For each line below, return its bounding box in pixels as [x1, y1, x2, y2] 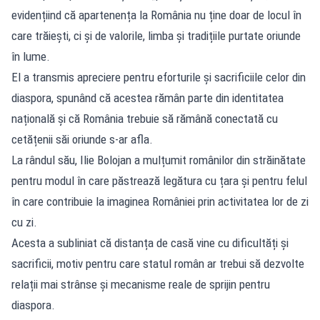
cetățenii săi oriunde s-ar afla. [11, 131, 153, 146]
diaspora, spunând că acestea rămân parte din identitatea [11, 90, 284, 105]
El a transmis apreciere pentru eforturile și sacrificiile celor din [11, 69, 306, 84]
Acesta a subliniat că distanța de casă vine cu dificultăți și [11, 235, 289, 250]
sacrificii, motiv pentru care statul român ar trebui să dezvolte [11, 256, 304, 271]
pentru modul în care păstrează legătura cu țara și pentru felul [11, 173, 307, 188]
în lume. [11, 49, 50, 64]
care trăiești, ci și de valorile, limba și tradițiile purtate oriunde [11, 28, 301, 43]
